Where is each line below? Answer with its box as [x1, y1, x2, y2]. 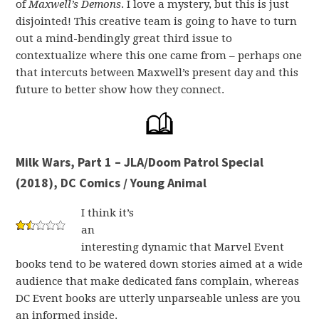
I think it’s [81, 206, 135, 219]
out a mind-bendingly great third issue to [16, 32, 233, 45]
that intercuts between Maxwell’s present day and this [16, 66, 299, 79]
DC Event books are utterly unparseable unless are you [16, 292, 301, 305]
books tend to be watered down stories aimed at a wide [16, 258, 303, 271]
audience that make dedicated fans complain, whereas [16, 275, 300, 288]
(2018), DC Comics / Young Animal [16, 174, 207, 191]
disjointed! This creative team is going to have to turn [16, 15, 298, 28]
